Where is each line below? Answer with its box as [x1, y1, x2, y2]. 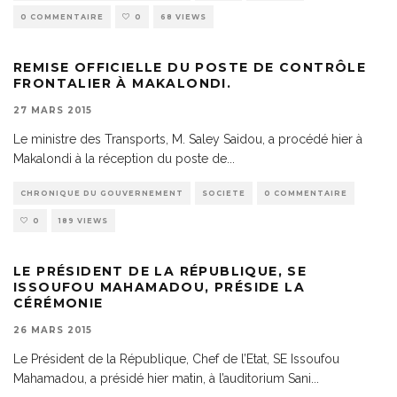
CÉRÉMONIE [13, 295, 104, 312]
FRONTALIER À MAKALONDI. [13, 75, 232, 92]
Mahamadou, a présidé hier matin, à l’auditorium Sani [13, 371, 311, 386]
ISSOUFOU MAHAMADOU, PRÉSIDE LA [13, 279, 305, 296]
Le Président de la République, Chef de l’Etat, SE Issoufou [13, 352, 339, 367]
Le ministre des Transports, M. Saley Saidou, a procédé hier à [13, 132, 362, 147]
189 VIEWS [58, 216, 108, 226]
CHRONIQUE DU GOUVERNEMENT [20, 189, 183, 198]
